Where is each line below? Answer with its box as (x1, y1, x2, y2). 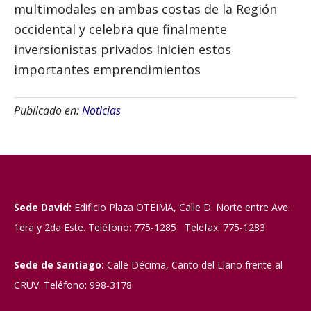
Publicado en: (14, 103, 82, 118)
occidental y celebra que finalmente (14, 21, 227, 37)
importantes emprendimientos (14, 61, 201, 78)
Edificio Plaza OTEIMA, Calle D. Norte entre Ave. (72, 201, 290, 214)
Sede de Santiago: (14, 258, 104, 271)
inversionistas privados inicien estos (14, 41, 231, 58)
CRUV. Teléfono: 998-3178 (14, 278, 132, 292)
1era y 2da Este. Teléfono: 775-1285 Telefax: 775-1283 (14, 221, 265, 234)
